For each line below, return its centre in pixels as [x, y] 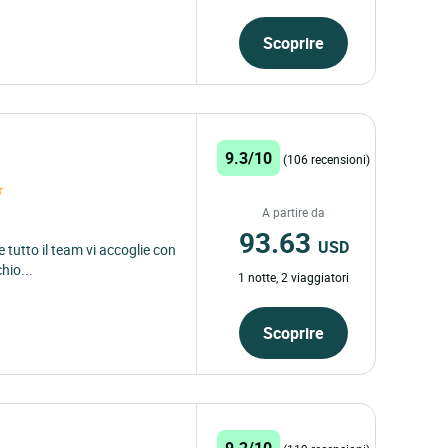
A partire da [294, 211]
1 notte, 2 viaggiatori [294, 276]
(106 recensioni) [327, 158]
